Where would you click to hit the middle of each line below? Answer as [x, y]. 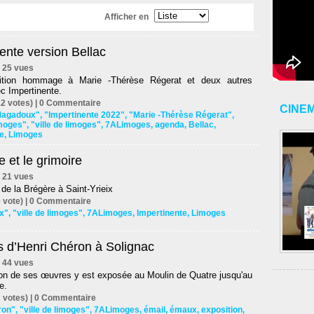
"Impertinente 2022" [84, 115]
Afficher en [127, 17]
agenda [170, 125]
